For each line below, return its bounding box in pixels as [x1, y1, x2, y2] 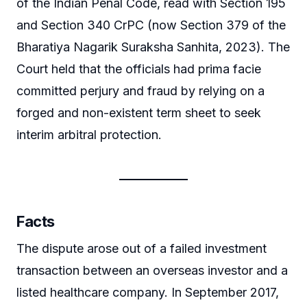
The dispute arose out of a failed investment [16, 241, 267, 256]
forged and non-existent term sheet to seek [16, 105, 261, 120]
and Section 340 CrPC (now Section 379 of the [16, 17, 286, 32]
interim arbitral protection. [16, 127, 162, 142]
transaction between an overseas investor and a [16, 262, 288, 278]
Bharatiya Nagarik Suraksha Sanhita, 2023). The [16, 39, 290, 54]
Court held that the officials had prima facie [16, 61, 261, 76]
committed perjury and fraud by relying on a [16, 83, 265, 98]
